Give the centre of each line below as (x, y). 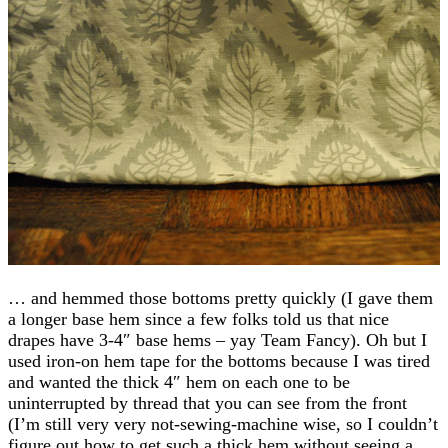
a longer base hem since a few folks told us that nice (198, 318)
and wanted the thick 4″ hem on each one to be (179, 381)
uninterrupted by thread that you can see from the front (207, 402)
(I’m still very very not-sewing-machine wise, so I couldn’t (223, 423)
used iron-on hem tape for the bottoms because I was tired (219, 360)
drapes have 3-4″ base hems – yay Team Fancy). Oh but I (217, 339)
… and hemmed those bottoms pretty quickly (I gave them (220, 297)
